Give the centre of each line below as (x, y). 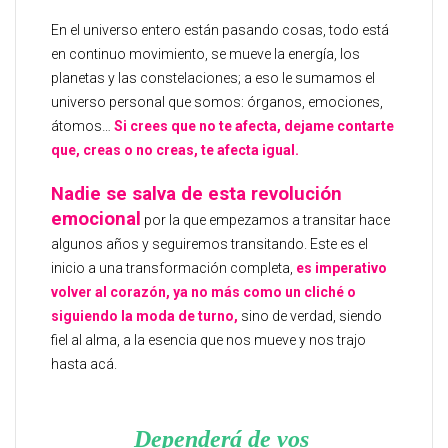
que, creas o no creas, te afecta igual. (175, 150)
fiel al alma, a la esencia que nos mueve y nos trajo (208, 340)
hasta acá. (84, 364)
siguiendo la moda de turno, (144, 316)
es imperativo (341, 268)
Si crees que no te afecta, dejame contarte (254, 126)
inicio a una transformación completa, (172, 268)
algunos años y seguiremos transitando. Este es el (209, 244)
